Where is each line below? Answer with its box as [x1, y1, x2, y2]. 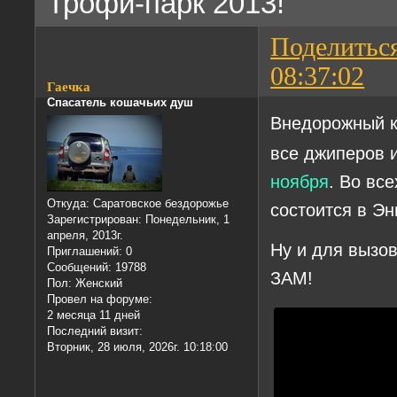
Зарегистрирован [47, 213, 139, 227]
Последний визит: [47, 324, 144, 339]
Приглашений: [47, 245, 123, 259]
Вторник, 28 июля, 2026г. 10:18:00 [47, 340, 229, 354]
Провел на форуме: [47, 292, 153, 307]
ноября [270, 170, 330, 191]
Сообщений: [47, 261, 113, 275]
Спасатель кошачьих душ [47, 95, 194, 109]
